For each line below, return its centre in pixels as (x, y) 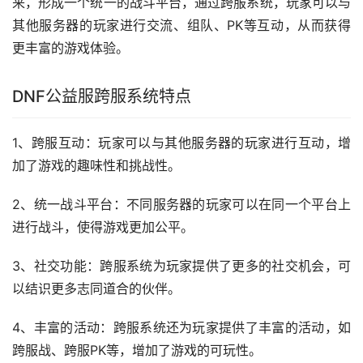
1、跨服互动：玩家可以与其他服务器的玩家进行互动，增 (181, 143)
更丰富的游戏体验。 (70, 48)
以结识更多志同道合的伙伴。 (96, 289)
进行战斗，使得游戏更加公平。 (103, 227)
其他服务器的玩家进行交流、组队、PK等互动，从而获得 (181, 26)
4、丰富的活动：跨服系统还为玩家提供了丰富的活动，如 (181, 328)
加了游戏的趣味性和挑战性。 (96, 166)
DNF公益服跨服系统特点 (102, 97)
